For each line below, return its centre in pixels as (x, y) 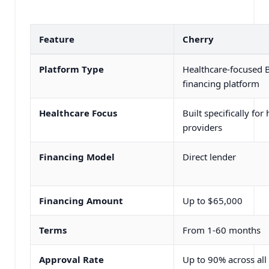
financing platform (221, 83)
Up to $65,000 (212, 201)
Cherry (198, 39)
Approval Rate (71, 259)
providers (202, 127)
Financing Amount (81, 201)
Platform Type (71, 69)
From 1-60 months (221, 230)
